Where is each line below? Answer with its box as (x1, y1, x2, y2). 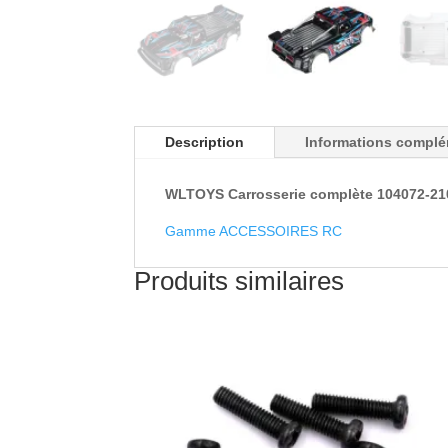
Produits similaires (134, 265, 345, 296)
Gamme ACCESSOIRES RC (165, 222, 343, 239)
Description (165, 133, 245, 150)
